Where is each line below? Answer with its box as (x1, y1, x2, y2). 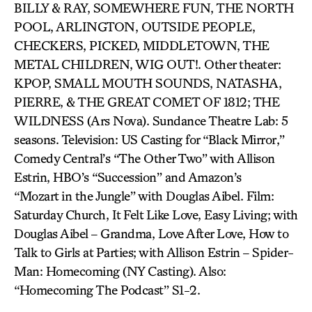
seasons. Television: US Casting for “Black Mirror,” (14, 132, 285, 147)
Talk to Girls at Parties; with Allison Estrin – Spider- (14, 244, 294, 260)
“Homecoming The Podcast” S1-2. (14, 282, 200, 297)
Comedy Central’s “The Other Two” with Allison (14, 150, 275, 166)
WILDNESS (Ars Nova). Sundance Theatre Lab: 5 (14, 113, 288, 128)
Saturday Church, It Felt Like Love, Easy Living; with (14, 207, 298, 222)
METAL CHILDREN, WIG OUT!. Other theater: (14, 56, 281, 72)
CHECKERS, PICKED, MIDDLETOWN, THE (14, 38, 270, 53)
